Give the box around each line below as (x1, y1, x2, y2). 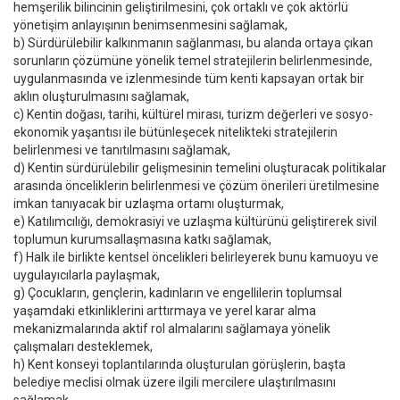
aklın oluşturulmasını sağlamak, (13, 89, 192, 104)
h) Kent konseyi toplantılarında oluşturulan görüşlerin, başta (13, 357, 346, 371)
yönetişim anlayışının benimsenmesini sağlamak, (13, 18, 287, 32)
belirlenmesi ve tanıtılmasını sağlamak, (13, 143, 230, 157)
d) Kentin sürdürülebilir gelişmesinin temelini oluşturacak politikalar (13, 161, 387, 175)
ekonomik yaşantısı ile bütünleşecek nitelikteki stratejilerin (13, 125, 337, 139)
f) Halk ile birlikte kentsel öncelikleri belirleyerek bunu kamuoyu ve (13, 250, 379, 264)
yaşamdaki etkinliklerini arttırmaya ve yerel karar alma (13, 304, 316, 318)
